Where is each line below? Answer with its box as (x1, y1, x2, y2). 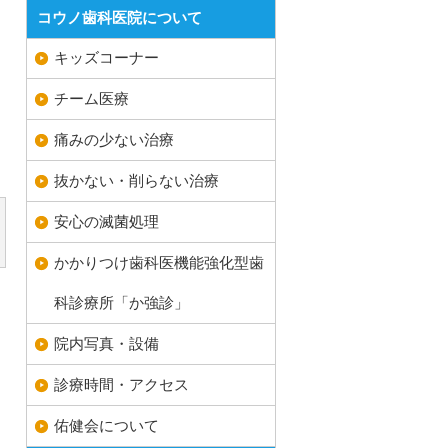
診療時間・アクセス (54, 376, 189, 394)
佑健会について (54, 417, 159, 435)
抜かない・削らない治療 (54, 172, 219, 190)
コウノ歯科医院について (37, 9, 202, 27)
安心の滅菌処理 (54, 213, 159, 231)
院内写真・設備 (54, 335, 159, 353)
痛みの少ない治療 (54, 131, 174, 149)
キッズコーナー (54, 49, 159, 67)
